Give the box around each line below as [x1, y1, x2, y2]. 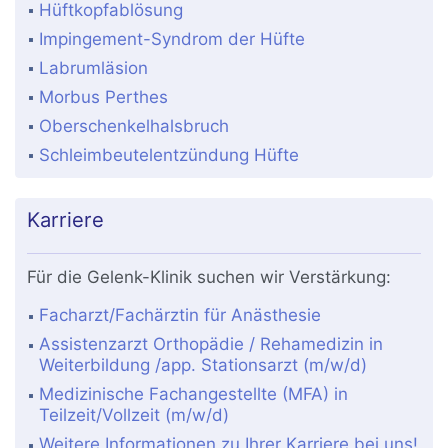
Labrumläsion [39, 57, 149, 78]
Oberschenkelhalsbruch [39, 115, 230, 136]
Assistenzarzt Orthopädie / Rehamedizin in [39, 334, 384, 355]
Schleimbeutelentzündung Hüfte [39, 144, 300, 165]
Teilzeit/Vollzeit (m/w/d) [39, 405, 230, 426]
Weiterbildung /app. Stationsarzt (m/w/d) [39, 355, 368, 376]
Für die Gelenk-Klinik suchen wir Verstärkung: [27, 267, 392, 288]
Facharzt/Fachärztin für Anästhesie [39, 305, 322, 326]
